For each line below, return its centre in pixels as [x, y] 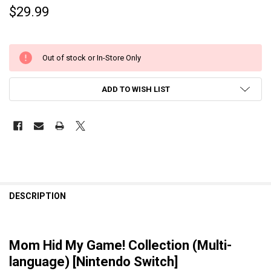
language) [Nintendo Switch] [93, 261]
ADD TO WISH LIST [135, 89]
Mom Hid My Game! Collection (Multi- [120, 245]
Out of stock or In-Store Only [91, 57]
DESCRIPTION [37, 196]
